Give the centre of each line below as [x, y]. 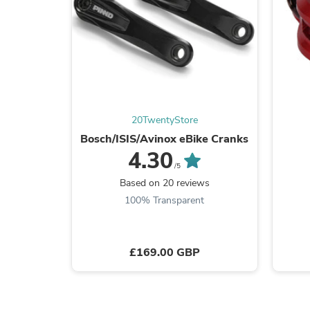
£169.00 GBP [164, 252]
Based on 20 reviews [164, 183]
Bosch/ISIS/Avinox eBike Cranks [165, 139]
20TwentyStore [164, 120]
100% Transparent [165, 200]
